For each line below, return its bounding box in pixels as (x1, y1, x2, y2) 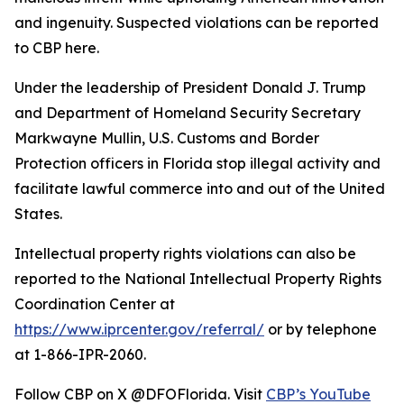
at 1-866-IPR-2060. (14, 345, 146, 363)
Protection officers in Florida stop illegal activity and (14, 154, 381, 172)
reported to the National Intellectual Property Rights (14, 270, 381, 288)
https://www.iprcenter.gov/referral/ (14, 320, 264, 338)
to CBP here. (14, 39, 99, 57)
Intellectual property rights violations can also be (14, 244, 356, 262)
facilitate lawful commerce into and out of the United (14, 179, 385, 197)
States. (14, 205, 62, 223)
